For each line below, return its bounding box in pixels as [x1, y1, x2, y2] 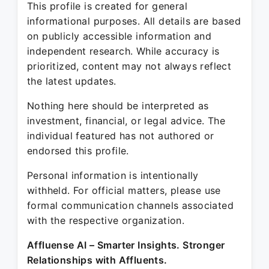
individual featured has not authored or [27, 130, 214, 142]
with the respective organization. [27, 214, 185, 226]
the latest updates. [27, 75, 116, 87]
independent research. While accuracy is [27, 45, 220, 57]
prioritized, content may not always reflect [27, 60, 232, 72]
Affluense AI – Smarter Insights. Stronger [27, 239, 225, 251]
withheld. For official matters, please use [27, 184, 221, 196]
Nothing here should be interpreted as [27, 100, 209, 112]
